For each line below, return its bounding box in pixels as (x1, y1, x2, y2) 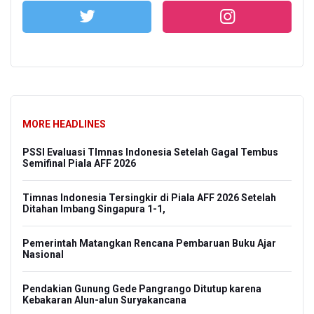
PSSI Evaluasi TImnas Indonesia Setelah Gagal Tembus (22, 146, 278, 158)
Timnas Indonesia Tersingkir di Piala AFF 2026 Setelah (22, 192, 276, 204)
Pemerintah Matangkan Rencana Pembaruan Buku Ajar (22, 238, 276, 250)
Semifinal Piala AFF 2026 (22, 158, 136, 170)
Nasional (22, 249, 64, 261)
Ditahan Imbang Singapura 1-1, (22, 203, 165, 215)
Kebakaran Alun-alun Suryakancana (22, 294, 186, 306)
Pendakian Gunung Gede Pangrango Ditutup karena (22, 283, 261, 295)
